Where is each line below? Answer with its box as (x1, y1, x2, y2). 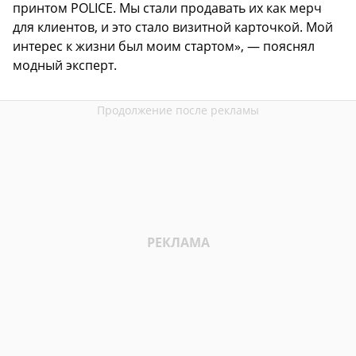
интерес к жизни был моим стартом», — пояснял (13, 37, 315, 55)
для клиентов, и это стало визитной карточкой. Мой (13, 17, 333, 36)
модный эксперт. (13, 56, 117, 74)
